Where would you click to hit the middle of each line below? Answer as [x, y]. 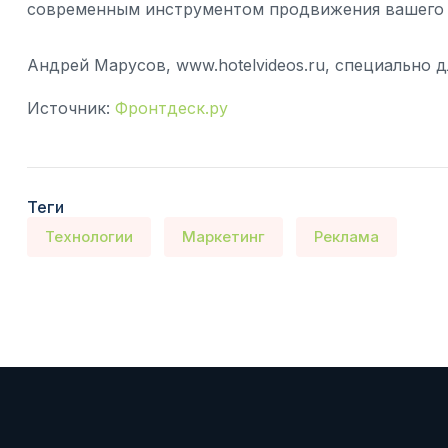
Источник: [68, 108]
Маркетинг [223, 237]
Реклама [346, 237]
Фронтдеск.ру [171, 108]
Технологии [89, 237]
